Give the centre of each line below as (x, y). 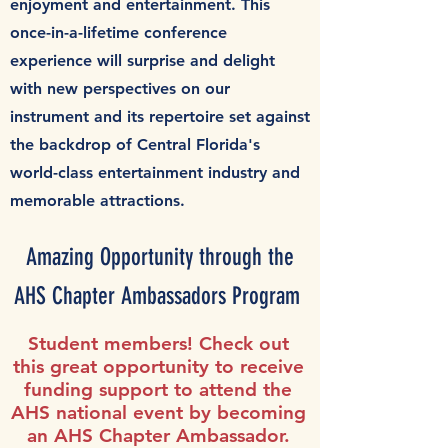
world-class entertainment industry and (155, 172)
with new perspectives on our (120, 88)
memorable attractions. (97, 200)
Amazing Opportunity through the (160, 257)
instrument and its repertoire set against (160, 116)
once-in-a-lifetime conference (118, 32)
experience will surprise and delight (142, 60)
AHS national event (99, 412)
